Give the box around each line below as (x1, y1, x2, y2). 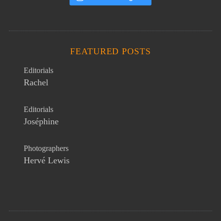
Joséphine (23, 116, 59, 126)
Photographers (23, 144, 69, 152)
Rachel (23, 77, 48, 87)
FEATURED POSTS (70, 46, 151, 56)
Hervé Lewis (23, 155, 70, 165)
